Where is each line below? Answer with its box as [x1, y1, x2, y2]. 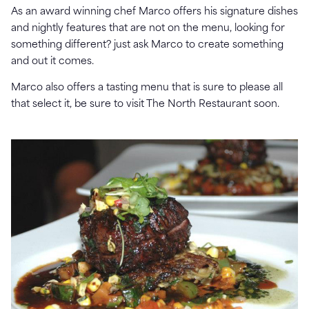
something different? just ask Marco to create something [11, 40, 283, 51]
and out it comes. [11, 57, 94, 68]
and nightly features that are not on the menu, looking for [11, 23, 285, 34]
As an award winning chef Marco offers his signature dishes [11, 7, 298, 18]
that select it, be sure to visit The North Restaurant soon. [11, 99, 279, 110]
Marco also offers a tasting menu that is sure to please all [11, 83, 283, 94]
